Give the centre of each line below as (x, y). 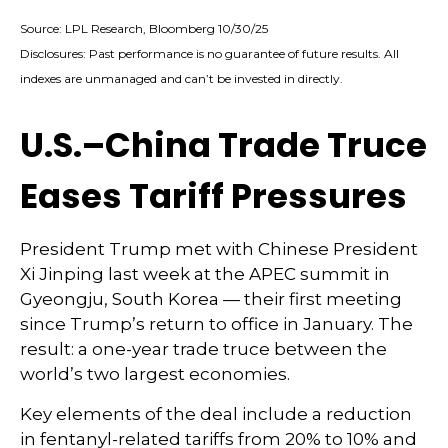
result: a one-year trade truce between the (203, 349)
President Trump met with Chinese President (219, 249)
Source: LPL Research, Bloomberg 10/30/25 (144, 29)
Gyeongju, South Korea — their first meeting (211, 299)
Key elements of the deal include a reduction (216, 414)
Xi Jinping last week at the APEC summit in (205, 274)
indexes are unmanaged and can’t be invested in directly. (181, 79)
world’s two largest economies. (155, 374)
